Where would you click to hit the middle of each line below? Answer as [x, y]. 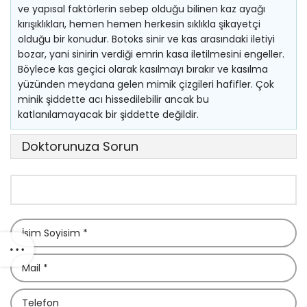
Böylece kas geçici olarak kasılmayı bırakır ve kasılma [143, 69]
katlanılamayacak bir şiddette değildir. [108, 114]
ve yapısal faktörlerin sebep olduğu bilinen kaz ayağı [142, 9]
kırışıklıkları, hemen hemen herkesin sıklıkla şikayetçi [139, 24]
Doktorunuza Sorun [80, 146]
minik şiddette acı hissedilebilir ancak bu [113, 99]
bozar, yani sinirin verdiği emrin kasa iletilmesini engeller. [151, 54]
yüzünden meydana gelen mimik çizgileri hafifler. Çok [146, 84]
